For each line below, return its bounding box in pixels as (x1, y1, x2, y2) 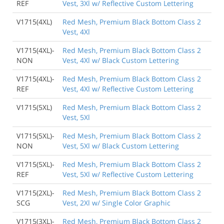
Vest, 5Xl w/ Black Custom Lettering (62, 140, 179, 150)
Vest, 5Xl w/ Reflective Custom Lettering (62, 169, 193, 179)
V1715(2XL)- (16, 187, 54, 197)
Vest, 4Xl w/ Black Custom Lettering (62, 55, 179, 65)
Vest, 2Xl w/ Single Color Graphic (62, 197, 170, 207)
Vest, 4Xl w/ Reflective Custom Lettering (62, 83, 193, 93)
